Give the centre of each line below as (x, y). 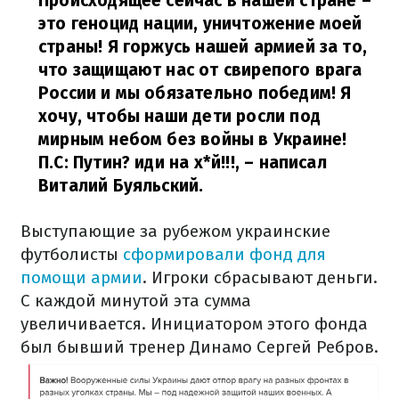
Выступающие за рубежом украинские (175, 231)
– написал (283, 163)
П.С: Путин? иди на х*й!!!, (139, 163)
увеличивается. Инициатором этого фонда (194, 324)
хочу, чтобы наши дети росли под (179, 116)
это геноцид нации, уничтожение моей (200, 24)
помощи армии (81, 277)
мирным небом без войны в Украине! (193, 139)
